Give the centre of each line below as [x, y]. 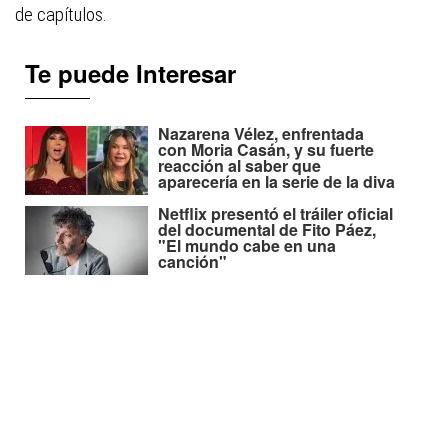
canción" [192, 262]
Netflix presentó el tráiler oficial [275, 214]
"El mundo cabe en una [247, 246]
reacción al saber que [239, 166]
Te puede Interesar [130, 73]
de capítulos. [61, 15]
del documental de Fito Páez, [267, 230]
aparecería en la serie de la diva [276, 182]
